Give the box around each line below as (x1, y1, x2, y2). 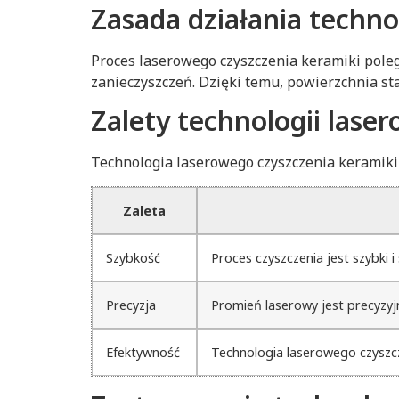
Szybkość (106, 248, 160, 266)
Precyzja (106, 296, 156, 313)
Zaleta (123, 201, 166, 219)
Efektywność (106, 343, 180, 361)
